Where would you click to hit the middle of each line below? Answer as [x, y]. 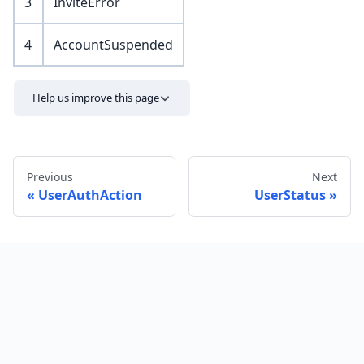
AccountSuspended [113, 45]
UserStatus [290, 195]
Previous [50, 176]
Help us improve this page [96, 98]
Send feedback [285, 249]
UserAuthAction [90, 195]
